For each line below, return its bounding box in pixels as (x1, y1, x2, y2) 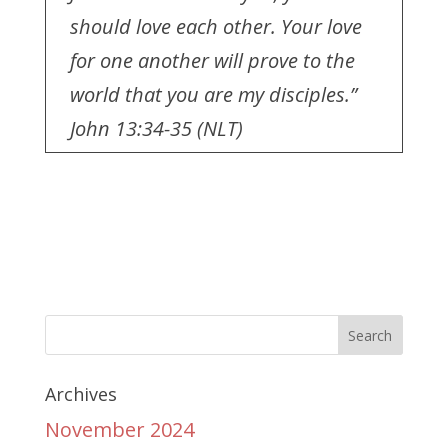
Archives (44, 382, 117, 406)
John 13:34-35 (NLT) (69, 115, 248, 142)
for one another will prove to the (69, 47, 355, 74)
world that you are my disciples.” (69, 81, 357, 108)
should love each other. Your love (69, 13, 362, 40)
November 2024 (44, 416, 194, 443)
